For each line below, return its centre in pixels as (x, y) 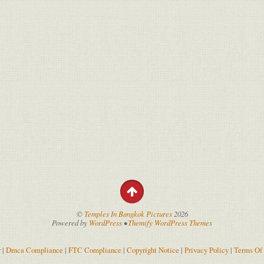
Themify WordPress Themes (170, 222)
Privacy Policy (207, 250)
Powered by (70, 222)
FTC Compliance (95, 250)
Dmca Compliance (34, 250)
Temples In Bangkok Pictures (128, 214)
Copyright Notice (153, 250)
